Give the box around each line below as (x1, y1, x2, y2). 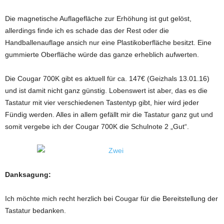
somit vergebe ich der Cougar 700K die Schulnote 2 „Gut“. (5, 122, 189, 130)
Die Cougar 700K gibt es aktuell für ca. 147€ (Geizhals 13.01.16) (5, 74, 209, 82)
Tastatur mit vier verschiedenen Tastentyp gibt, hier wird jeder (5, 98, 199, 106)
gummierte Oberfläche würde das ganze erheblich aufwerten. (5, 50, 199, 58)
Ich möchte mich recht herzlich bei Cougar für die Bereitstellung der (5, 194, 218, 202)
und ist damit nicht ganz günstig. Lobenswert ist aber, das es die (5, 86, 207, 94)
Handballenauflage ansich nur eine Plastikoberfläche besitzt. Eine (5, 38, 211, 46)
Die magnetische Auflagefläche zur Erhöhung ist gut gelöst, (5, 14, 191, 22)
